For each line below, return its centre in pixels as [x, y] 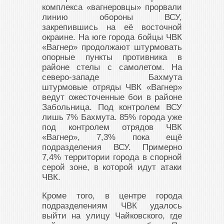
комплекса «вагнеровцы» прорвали [112, 7]
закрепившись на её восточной [112, 27]
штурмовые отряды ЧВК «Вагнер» [112, 87]
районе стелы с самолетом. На [112, 67]
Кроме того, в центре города [112, 196]
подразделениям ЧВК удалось [112, 206]
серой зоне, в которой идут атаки [112, 167]
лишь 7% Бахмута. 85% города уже [112, 117]
